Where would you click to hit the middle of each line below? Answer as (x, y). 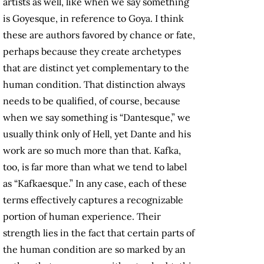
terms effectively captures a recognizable (93, 200)
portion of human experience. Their (82, 217)
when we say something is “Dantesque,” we (97, 118)
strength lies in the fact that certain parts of (99, 233)
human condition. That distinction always (94, 85)
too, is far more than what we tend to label (95, 167)
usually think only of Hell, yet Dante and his (97, 134)
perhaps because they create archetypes (92, 52)
